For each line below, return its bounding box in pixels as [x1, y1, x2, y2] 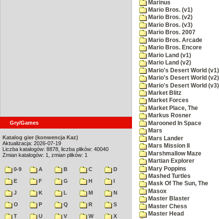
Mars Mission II [147, 143, 190, 149]
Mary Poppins [147, 165, 186, 172]
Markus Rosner [147, 112, 191, 119]
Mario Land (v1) [147, 52, 191, 58]
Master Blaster [147, 196, 190, 202]
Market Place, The [147, 105, 198, 111]
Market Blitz [147, 89, 181, 96]
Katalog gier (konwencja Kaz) [2, 134, 78, 140]
